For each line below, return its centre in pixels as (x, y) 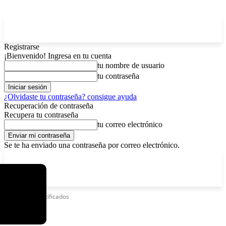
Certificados (52, 196)
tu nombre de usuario (131, 65)
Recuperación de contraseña (49, 106)
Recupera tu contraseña (41, 115)
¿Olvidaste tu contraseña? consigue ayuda (70, 97)
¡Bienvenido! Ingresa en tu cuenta (58, 56)
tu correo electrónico (130, 124)
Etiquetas (17, 196)
